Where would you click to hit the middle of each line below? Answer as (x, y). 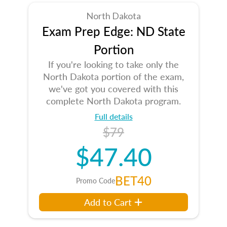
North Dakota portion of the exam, (113, 76)
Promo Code (95, 180)
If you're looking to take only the (113, 64)
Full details (113, 116)
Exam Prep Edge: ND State (113, 31)
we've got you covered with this (113, 88)
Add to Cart (108, 202)
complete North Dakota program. (113, 101)
